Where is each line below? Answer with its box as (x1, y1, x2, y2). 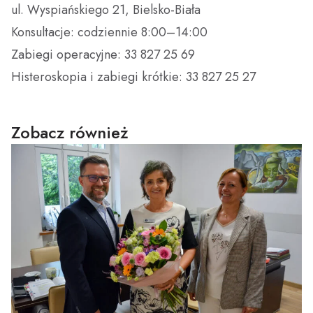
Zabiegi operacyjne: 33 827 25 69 (11, 45, 195, 64)
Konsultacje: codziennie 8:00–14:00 (11, 23, 208, 42)
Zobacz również (11, 120, 129, 145)
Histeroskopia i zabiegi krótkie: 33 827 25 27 (11, 68, 256, 87)
